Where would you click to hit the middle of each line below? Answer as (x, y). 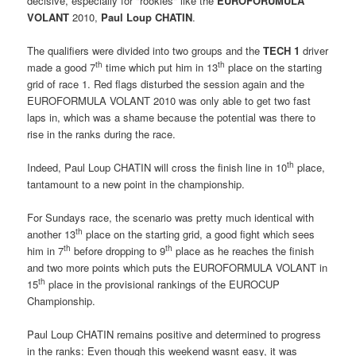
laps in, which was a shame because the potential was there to (172, 117)
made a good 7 (62, 67)
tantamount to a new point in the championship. (136, 184)
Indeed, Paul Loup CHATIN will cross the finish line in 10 (157, 167)
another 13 (52, 234)
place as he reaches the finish (244, 251)
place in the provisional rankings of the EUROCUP (163, 284)
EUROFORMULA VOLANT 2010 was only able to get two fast (169, 100)
